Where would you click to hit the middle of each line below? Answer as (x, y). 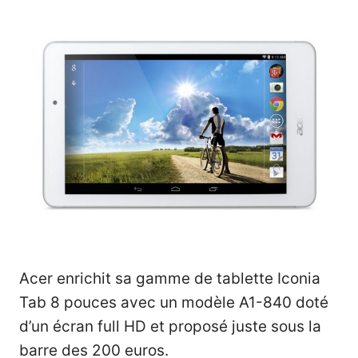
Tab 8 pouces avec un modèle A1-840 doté (174, 302)
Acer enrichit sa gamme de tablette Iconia (170, 278)
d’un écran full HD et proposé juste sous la (170, 326)
